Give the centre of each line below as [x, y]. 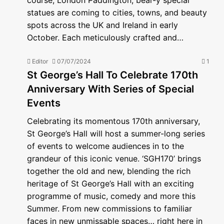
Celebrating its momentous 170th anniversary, [113, 121]
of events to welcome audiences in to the [105, 146]
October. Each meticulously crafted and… [105, 37]
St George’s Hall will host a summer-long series [116, 133]
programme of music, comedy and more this [111, 196]
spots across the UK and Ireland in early [102, 25]
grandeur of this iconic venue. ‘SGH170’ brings [114, 158]
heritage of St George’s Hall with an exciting [110, 183]
